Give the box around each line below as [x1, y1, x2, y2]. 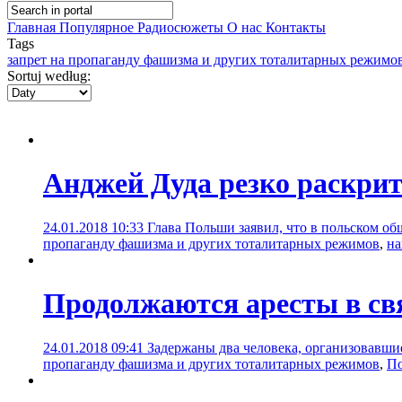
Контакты [266, 20, 326, 35]
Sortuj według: [7, 68, 91, 83]
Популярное [59, 20, 137, 35]
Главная [7, 20, 59, 35]
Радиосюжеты [137, 20, 227, 35]
